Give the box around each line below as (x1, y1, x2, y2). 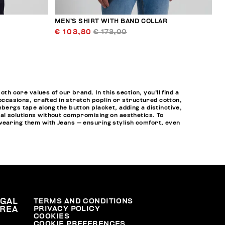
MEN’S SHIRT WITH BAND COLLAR (54, 18, 167, 25)
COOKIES (34, 212, 70, 220)
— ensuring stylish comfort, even (75, 120, 180, 126)
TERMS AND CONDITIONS (34, 197, 133, 205)
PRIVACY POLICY (34, 205, 100, 213)
